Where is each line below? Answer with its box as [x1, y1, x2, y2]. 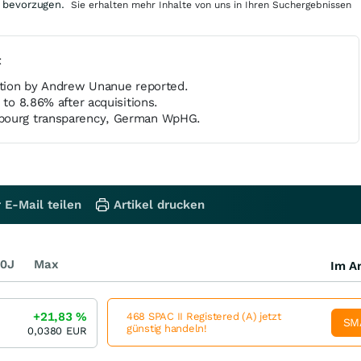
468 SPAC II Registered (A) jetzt [127, 310, 281, 322]
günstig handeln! [127, 322, 207, 334]
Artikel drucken [114, 197, 205, 212]
